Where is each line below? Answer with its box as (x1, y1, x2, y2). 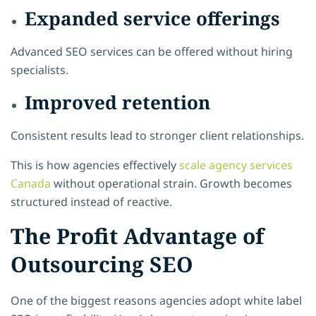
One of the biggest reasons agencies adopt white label (11, 292, 302, 308)
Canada (11, 175, 51, 191)
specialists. (11, 61, 68, 78)
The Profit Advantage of (11, 221, 264, 250)
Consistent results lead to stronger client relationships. (11, 127, 304, 143)
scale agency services (179, 157, 293, 173)
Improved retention (25, 89, 210, 115)
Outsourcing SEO (11, 249, 193, 279)
